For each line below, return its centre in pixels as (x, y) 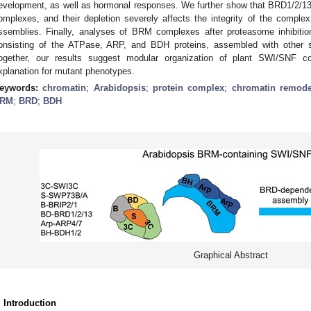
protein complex (189, 87)
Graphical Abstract (230, 255)
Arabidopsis (119, 87)
